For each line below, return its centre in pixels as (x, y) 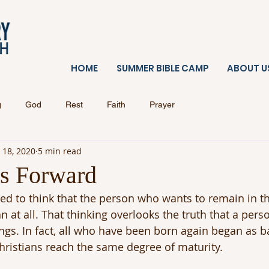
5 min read (60, 151)
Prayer (162, 104)
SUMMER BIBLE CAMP (163, 68)
